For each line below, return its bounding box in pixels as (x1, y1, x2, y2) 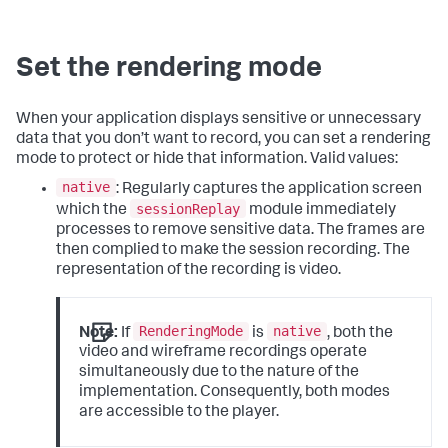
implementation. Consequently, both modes (79, 385, 391, 402)
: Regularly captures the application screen (116, 181, 422, 198)
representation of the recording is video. (56, 262, 341, 279)
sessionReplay (136, 200, 240, 217)
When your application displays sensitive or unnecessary (16, 111, 421, 128)
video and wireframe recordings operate (79, 345, 368, 362)
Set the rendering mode (16, 55, 322, 84)
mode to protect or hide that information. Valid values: (16, 151, 398, 168)
